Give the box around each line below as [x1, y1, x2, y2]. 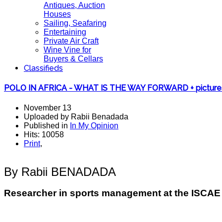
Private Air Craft [44, 37, 99, 45]
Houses [44, 10, 71, 18]
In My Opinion [70, 121, 118, 130]
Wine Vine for [44, 46, 91, 54]
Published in [24, 121, 70, 130]
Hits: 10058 [24, 130, 64, 139]
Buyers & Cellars [44, 55, 103, 63]
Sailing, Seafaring [44, 19, 107, 27]
